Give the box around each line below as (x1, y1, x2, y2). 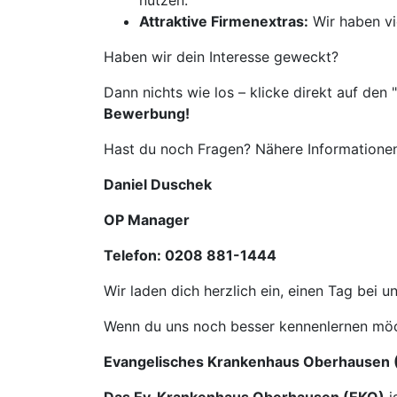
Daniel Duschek (104, 175, 212, 193)
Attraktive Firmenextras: (139, 12, 308, 30)
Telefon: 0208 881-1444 (104, 246, 276, 264)
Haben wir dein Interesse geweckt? (104, 48, 339, 66)
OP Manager (104, 211, 190, 229)
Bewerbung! (104, 105, 190, 122)
